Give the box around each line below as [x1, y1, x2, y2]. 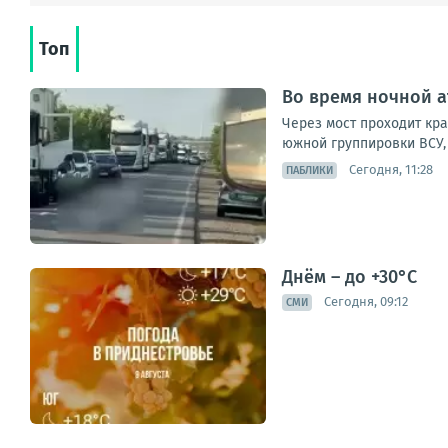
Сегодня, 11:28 [349, 162, 433, 178]
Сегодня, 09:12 [324, 294, 408, 310]
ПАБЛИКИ [286, 163, 333, 177]
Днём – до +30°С [282, 265, 417, 288]
